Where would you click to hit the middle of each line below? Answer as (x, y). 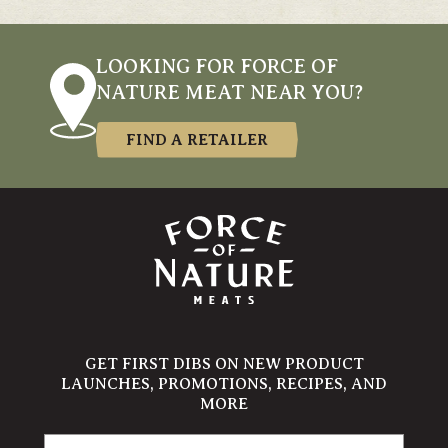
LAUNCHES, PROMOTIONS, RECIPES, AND (224, 384)
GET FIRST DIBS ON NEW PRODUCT (224, 364)
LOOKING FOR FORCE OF (216, 66)
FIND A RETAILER (196, 139)
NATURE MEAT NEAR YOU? (229, 92)
